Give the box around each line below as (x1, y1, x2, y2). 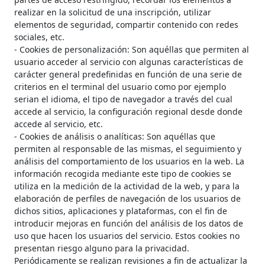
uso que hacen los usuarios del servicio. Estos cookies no (14, 230, 240, 242)
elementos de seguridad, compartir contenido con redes (14, 19, 238, 31)
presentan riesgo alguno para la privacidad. (14, 243, 189, 254)
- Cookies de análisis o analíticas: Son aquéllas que (14, 131, 215, 143)
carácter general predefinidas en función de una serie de (14, 69, 242, 80)
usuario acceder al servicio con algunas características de (14, 56, 243, 68)
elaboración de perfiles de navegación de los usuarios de (14, 193, 241, 205)
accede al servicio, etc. (14, 118, 103, 130)
